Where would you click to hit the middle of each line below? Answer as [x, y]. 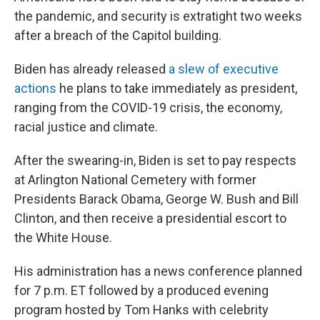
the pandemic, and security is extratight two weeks [158, 16]
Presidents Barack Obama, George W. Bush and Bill [156, 199]
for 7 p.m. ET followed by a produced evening [141, 291]
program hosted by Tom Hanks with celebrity [141, 310]
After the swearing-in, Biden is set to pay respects [155, 161]
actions [35, 89]
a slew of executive [224, 69]
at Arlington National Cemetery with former [135, 180]
